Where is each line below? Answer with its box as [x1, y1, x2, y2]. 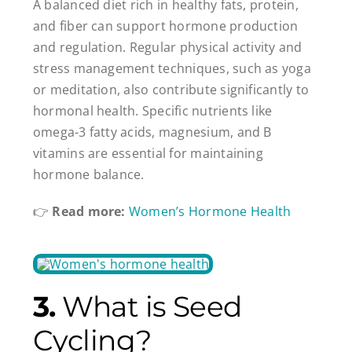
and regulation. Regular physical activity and [32, 38, 302, 57]
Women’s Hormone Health [128, 203, 291, 221]
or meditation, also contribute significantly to [32, 81, 310, 99]
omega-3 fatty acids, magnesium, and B [32, 123, 272, 141]
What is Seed [55, 289, 242, 324]
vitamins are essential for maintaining [32, 145, 263, 163]
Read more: [52, 203, 126, 221]
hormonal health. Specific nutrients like [32, 102, 273, 120]
